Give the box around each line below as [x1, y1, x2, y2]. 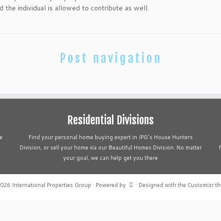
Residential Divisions [67, 113, 154, 127]
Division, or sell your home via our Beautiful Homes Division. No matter [19, 144, 202, 151]
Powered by [96, 181, 126, 189]
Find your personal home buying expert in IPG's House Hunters [28, 133, 193, 141]
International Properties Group [12, 181, 91, 189]
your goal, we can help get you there [63, 154, 158, 162]
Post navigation [59, 51, 162, 66]
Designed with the [139, 181, 187, 189]
